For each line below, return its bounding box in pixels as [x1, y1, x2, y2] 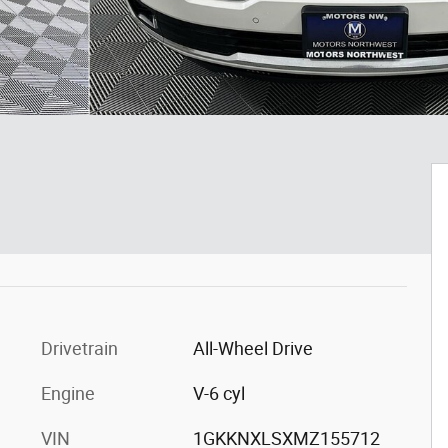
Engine [41, 383, 95, 404]
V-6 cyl [192, 383, 245, 404]
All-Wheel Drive [192, 338, 313, 359]
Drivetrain [41, 338, 118, 359]
